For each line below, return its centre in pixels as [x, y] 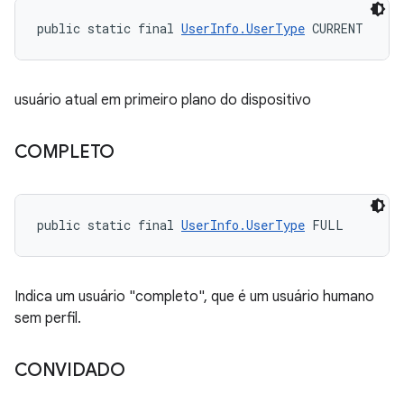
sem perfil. [48, 318]
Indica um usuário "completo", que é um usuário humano [194, 297]
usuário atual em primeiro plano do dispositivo [163, 100]
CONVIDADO [70, 370]
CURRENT [334, 28]
